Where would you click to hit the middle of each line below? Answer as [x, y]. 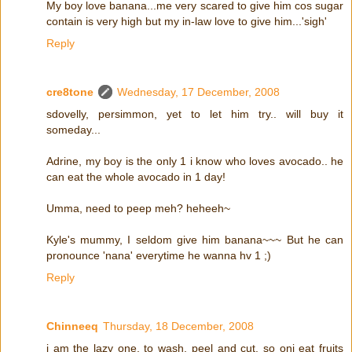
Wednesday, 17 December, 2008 [198, 92]
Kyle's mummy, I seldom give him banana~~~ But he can [195, 240]
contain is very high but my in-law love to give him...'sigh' [187, 22]
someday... [73, 130]
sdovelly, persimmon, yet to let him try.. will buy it [195, 114]
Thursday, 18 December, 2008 [178, 326]
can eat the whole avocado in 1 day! [136, 177]
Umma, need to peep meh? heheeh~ [138, 209]
